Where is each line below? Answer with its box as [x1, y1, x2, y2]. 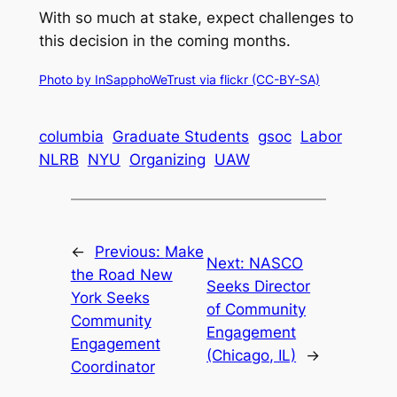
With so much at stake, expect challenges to [38, 9, 354, 27]
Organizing [128, 151, 206, 169]
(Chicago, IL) [206, 346, 297, 364]
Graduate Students [112, 128, 249, 146]
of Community [206, 300, 307, 318]
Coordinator [70, 357, 155, 376]
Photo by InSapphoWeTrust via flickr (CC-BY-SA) [38, 71, 320, 87]
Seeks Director [206, 276, 311, 295]
